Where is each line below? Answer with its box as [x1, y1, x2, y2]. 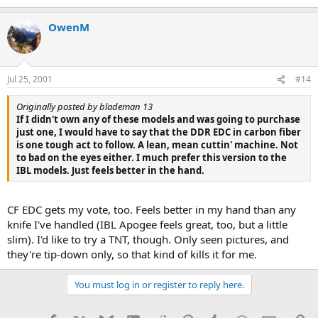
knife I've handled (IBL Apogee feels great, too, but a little [7, 216, 287, 231]
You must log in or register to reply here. [74, 278, 244, 291]
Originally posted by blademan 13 [16, 100, 153, 113]
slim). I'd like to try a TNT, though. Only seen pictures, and [7, 231, 289, 246]
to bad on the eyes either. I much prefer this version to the [16, 151, 287, 164]
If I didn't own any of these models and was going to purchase [16, 113, 300, 126]
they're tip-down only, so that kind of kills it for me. [7, 246, 257, 261]
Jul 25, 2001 [7, 73, 53, 85]
